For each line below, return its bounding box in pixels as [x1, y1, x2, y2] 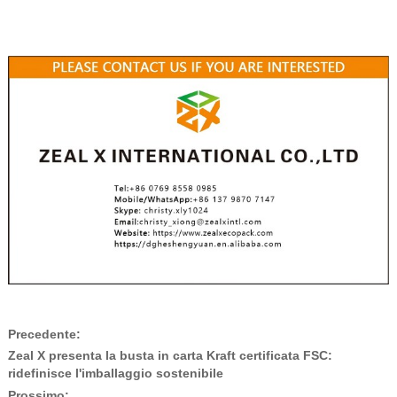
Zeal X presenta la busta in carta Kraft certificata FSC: [7, 348, 332, 363]
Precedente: [7, 327, 81, 342]
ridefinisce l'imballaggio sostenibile [7, 366, 223, 381]
